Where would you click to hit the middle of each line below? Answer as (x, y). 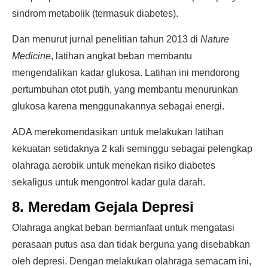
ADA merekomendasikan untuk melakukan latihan (118, 132)
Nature (215, 39)
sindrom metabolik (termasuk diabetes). (95, 13)
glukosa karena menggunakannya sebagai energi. (118, 106)
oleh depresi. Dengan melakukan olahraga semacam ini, (132, 261)
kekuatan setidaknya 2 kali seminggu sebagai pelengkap (132, 149)
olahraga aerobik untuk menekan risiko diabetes (114, 165)
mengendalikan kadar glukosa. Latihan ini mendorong (126, 73)
